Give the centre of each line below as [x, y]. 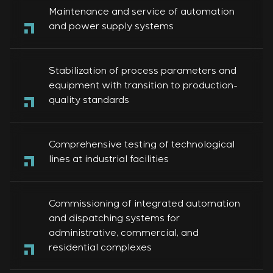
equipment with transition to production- [143, 85]
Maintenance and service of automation [142, 12]
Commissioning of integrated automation [144, 204]
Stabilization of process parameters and [143, 71]
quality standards [89, 100]
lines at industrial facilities [109, 159]
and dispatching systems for [114, 218]
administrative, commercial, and [124, 233]
